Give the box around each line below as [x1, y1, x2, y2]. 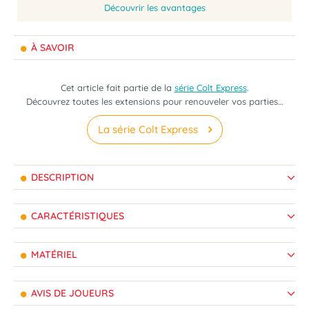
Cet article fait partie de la [60, 82, 175, 93]
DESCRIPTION [28, 171, 94, 183]
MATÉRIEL [28, 248, 77, 261]
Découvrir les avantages [103, 2, 206, 13]
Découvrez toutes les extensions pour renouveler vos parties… [26, 96, 283, 107]
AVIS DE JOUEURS [28, 287, 114, 299]
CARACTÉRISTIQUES [28, 210, 124, 222]
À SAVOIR [28, 41, 74, 54]
